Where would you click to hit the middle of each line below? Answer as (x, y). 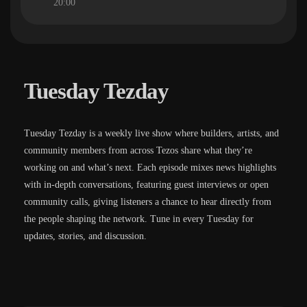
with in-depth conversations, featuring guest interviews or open (146, 184)
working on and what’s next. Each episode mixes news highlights (150, 167)
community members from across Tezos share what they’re (138, 150)
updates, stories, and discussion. (85, 236)
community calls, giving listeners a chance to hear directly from (148, 201)
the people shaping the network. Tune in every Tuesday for (139, 219)
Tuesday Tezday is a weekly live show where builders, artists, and (151, 133)
